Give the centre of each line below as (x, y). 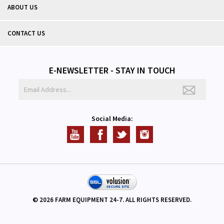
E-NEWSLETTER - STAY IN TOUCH (112, 70)
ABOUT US (22, 7)
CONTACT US (26, 33)
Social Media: (112, 118)
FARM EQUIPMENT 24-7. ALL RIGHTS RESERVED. (122, 200)
